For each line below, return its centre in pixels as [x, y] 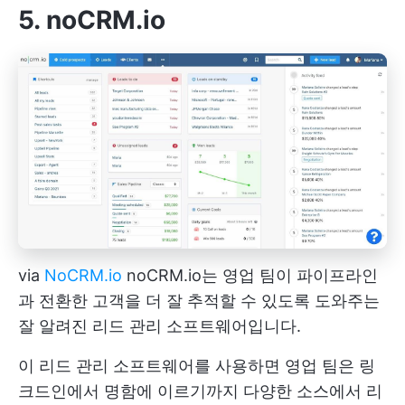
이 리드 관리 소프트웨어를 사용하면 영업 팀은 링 [197, 366]
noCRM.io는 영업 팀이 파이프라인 [250, 276]
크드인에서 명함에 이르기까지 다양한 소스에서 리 [200, 391]
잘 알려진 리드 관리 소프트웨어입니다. [160, 326]
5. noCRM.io [92, 20]
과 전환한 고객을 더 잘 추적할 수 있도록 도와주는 [199, 301]
